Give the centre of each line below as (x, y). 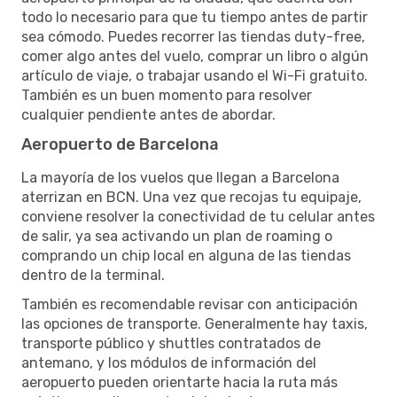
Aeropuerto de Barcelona (120, 144)
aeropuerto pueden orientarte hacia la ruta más (179, 382)
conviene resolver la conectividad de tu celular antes (198, 216)
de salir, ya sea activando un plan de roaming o (177, 236)
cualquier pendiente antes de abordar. (148, 114)
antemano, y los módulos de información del (169, 362)
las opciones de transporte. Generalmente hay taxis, (195, 323)
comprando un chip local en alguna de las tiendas (186, 255)
